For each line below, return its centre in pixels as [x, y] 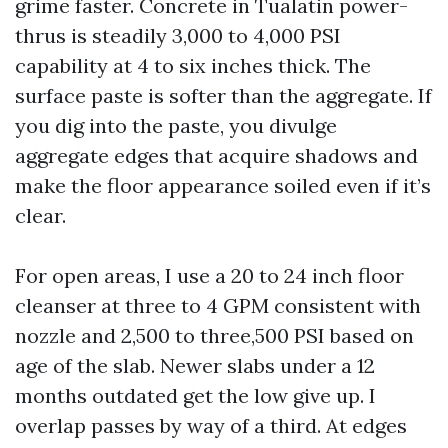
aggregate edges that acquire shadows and [216, 155]
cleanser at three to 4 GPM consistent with [218, 305]
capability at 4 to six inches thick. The [193, 65]
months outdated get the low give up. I [195, 395]
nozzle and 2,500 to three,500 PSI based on [214, 335]
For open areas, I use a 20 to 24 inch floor [209, 275]
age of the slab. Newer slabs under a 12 [195, 365]
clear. [40, 215]
